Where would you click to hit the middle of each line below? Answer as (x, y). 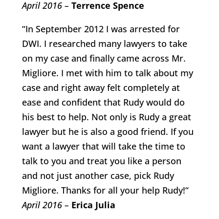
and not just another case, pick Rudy (98, 175)
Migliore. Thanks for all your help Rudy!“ (105, 190)
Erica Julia (93, 205)
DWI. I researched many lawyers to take (104, 43)
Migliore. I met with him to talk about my (107, 73)
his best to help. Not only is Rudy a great (106, 117)
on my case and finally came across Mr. (104, 58)
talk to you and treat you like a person (101, 161)
